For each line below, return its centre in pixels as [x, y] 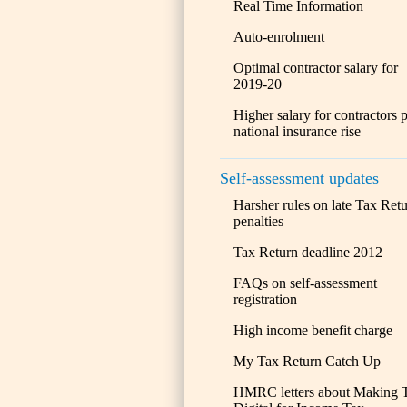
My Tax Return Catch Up [307, 361]
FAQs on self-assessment [305, 283]
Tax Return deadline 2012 [308, 252]
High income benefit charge [313, 330]
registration [265, 299]
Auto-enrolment [279, 37]
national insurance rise [297, 131]
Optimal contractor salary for [316, 68]
